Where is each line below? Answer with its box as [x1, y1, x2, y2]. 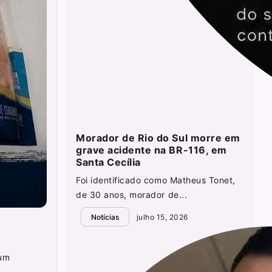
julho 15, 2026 [134, 212, 188, 222]
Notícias [91, 212, 120, 222]
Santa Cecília [76, 156, 141, 169]
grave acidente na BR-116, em [76, 144, 227, 157]
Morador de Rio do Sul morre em [76, 132, 240, 144]
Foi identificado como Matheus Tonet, [76, 175, 236, 186]
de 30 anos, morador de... [76, 189, 188, 200]
